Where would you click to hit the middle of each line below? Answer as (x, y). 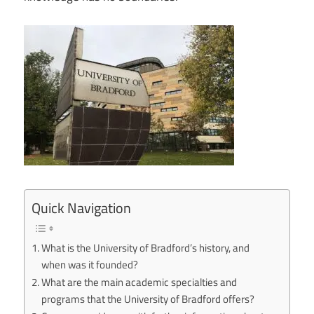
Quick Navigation (81, 208)
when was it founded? (90, 265)
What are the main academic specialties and (139, 282)
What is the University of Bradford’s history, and (146, 248)
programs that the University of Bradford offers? (148, 299)
